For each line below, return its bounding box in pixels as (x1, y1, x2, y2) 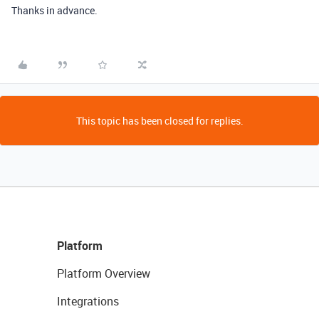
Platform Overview (57, 266, 150, 281)
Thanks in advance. (11, 4, 98, 17)
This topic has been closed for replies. (75, 114, 244, 127)
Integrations (57, 293, 119, 309)
